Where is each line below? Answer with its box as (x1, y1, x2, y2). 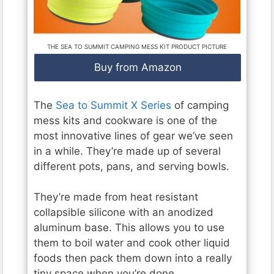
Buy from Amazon (94, 61, 182, 74)
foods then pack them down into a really (34, 252, 232, 265)
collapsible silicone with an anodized (34, 206, 213, 219)
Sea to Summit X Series (56, 98, 171, 111)
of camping (171, 98, 229, 111)
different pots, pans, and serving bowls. (34, 160, 229, 172)
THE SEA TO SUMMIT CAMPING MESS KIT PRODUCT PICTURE (47, 43, 227, 51)
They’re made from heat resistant (34, 191, 198, 204)
